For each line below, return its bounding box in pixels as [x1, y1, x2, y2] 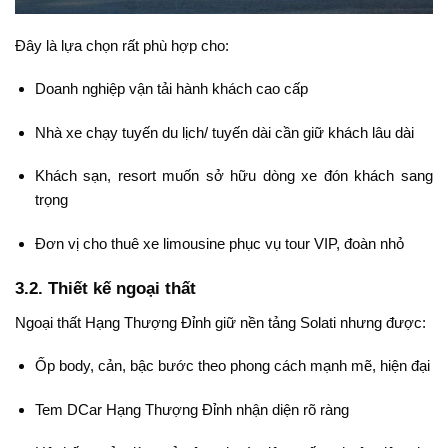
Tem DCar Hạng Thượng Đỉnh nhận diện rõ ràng [34, 400, 349, 418]
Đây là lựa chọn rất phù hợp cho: [15, 36, 229, 54]
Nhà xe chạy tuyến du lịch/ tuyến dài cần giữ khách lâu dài [34, 123, 414, 141]
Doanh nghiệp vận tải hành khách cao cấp [34, 80, 308, 98]
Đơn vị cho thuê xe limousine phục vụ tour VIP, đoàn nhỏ [34, 234, 404, 252]
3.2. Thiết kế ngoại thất [15, 279, 196, 299]
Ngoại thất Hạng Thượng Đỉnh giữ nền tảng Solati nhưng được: [15, 313, 426, 331]
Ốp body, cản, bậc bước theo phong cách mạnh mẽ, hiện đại [34, 357, 430, 375]
